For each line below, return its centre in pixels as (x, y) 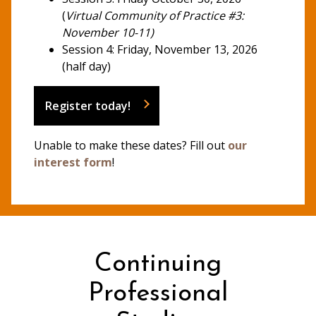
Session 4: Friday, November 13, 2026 (160, 49)
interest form (73, 162)
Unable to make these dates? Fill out (131, 145)
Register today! (88, 105)
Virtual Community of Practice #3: (155, 15)
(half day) (86, 66)
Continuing (158, 264)
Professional (158, 294)
